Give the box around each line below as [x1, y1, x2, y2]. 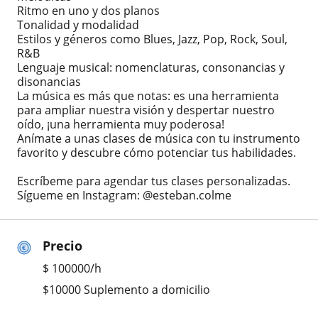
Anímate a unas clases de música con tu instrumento [17, 131, 300, 147]
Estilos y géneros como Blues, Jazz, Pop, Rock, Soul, [17, 31, 287, 48]
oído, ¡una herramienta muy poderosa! [17, 116, 224, 133]
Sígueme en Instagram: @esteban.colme [17, 187, 231, 204]
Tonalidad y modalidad [17, 17, 139, 33]
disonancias [17, 74, 81, 90]
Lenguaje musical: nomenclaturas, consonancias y [17, 60, 285, 76]
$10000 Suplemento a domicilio [43, 282, 210, 298]
